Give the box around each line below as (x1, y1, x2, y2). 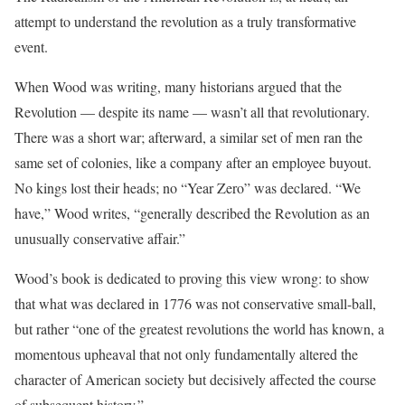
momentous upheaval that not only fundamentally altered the (14, 344, 358, 363)
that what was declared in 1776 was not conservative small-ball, (14, 293, 376, 313)
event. (14, 36, 48, 56)
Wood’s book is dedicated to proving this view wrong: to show (14, 268, 370, 287)
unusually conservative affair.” (14, 228, 185, 248)
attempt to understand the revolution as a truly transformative (14, 11, 356, 31)
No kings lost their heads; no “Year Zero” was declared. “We (14, 177, 361, 197)
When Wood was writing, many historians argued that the (14, 76, 342, 96)
